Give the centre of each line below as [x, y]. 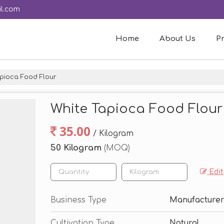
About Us [177, 39]
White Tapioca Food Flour [137, 109]
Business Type [78, 200]
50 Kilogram [77, 148]
